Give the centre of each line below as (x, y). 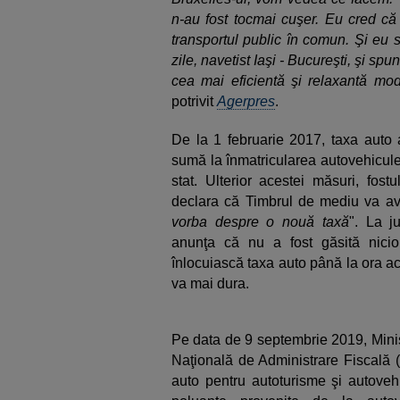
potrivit (194, 101)
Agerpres (246, 101)
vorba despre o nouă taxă (260, 222)
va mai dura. (210, 283)
